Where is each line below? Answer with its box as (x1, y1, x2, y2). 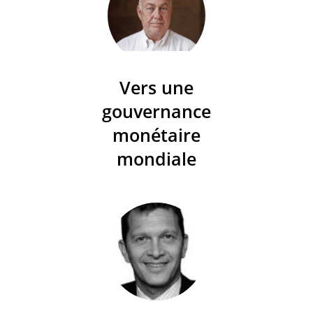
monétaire (112, 122, 201, 147)
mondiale (117, 146, 196, 170)
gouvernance (102, 99, 211, 123)
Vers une (119, 75, 194, 99)
